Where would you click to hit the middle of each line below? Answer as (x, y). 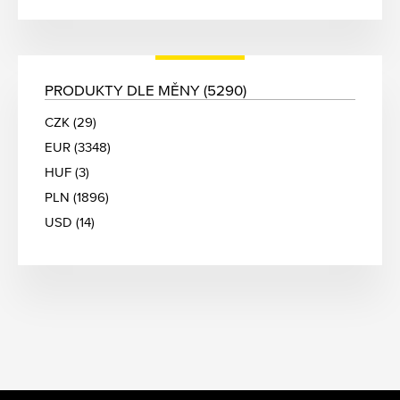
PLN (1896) (77, 197)
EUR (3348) (78, 147)
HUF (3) (67, 172)
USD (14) (70, 222)
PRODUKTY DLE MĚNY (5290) (146, 91)
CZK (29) (71, 122)
